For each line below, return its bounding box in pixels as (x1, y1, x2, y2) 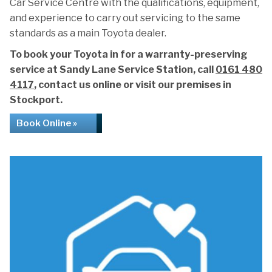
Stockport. (10, 94, 63, 106)
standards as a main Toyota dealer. (10, 27, 166, 39)
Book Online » (16, 118, 77, 129)
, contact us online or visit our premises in (34, 79, 231, 90)
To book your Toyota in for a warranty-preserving (10, 49, 247, 60)
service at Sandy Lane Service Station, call (10, 64, 216, 75)
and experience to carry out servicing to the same (10, 12, 240, 24)
